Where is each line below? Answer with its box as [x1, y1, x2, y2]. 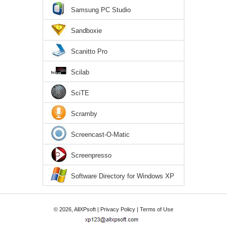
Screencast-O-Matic [71, 130, 130, 138]
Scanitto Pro [71, 47, 107, 55]
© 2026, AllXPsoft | [54, 206, 100, 212]
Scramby [71, 109, 97, 118]
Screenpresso [71, 151, 111, 159]
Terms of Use [140, 206, 173, 212]
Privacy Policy [100, 206, 135, 212]
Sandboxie [71, 26, 102, 34]
